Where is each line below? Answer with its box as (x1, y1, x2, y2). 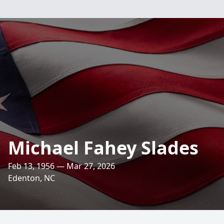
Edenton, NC (8, 172, 55, 183)
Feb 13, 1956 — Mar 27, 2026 (8, 160, 115, 171)
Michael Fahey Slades (8, 135, 198, 160)
